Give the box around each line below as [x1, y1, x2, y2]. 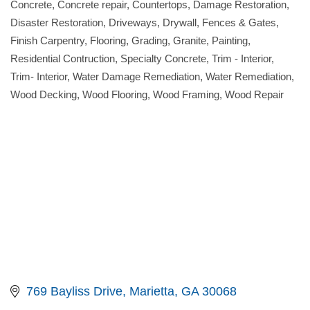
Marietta [129, 284, 174, 299]
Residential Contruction [10, 53, 115, 64]
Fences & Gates [202, 17, 276, 28]
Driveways [109, 17, 157, 28]
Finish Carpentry [10, 35, 84, 46]
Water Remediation [206, 71, 291, 82]
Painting [212, 35, 248, 46]
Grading [131, 35, 167, 46]
